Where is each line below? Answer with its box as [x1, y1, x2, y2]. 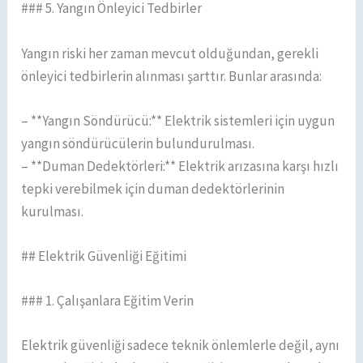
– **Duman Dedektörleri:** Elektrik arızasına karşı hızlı [21, 156, 340, 175]
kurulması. [21, 202, 84, 220]
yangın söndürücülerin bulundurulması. [21, 134, 255, 152]
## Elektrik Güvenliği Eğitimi [21, 246, 187, 265]
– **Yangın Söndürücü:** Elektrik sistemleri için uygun [21, 111, 335, 130]
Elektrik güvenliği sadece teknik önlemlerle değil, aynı [21, 336, 340, 355]
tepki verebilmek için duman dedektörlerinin [21, 179, 285, 198]
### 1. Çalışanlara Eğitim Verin [21, 292, 194, 310]
